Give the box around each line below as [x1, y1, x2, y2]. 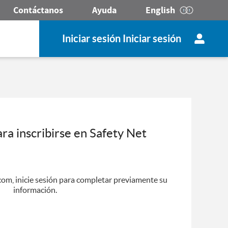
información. [13, 185, 57, 194]
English [146, 4, 175, 16]
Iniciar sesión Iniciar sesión [62, 33, 181, 44]
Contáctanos [13, 4, 63, 16]
